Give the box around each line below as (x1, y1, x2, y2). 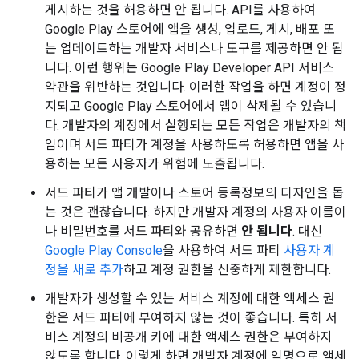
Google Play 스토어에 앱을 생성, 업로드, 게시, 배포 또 (45, 22, 335, 37)
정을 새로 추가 (45, 262, 123, 277)
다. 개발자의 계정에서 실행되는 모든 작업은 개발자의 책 (45, 118, 346, 133)
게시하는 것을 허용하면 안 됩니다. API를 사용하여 (45, 2, 316, 18)
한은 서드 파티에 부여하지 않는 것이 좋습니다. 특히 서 (45, 310, 337, 325)
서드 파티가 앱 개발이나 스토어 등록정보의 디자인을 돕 (45, 185, 344, 200)
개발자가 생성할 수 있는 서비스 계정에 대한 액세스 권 (45, 291, 335, 306)
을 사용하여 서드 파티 (163, 243, 284, 258)
